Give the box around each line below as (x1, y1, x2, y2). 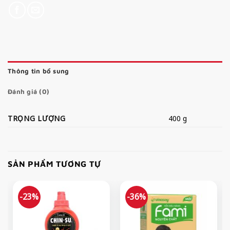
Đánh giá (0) (8, 88, 50, 96)
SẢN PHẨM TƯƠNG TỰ (8, 159, 101, 169)
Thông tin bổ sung (8, 67, 69, 75)
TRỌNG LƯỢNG (8, 113, 66, 124)
